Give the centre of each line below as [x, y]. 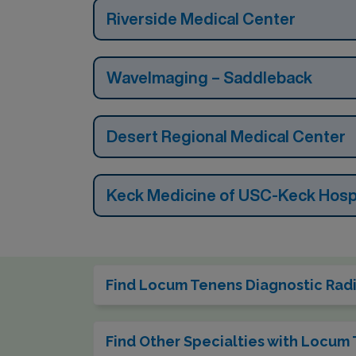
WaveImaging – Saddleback [209, 77]
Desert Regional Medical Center [226, 136]
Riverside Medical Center [201, 19]
